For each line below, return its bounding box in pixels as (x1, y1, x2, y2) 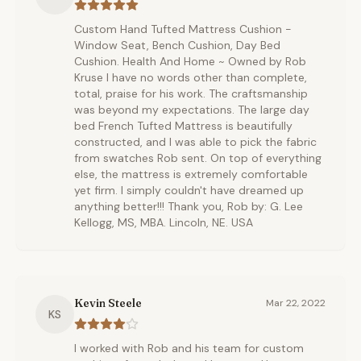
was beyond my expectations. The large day (74, 102, 309, 117)
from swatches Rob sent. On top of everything (74, 151, 322, 165)
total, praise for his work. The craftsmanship (74, 86, 308, 101)
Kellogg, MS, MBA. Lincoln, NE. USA (74, 215, 253, 230)
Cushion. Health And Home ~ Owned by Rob (74, 54, 306, 68)
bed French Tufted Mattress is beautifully (74, 118, 293, 133)
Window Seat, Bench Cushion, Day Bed (74, 38, 280, 52)
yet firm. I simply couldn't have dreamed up (74, 183, 304, 197)
